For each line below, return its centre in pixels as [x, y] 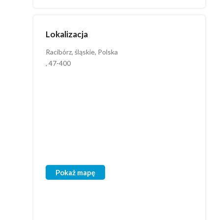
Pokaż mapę [75, 172]
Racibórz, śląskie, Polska [82, 52]
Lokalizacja [67, 34]
